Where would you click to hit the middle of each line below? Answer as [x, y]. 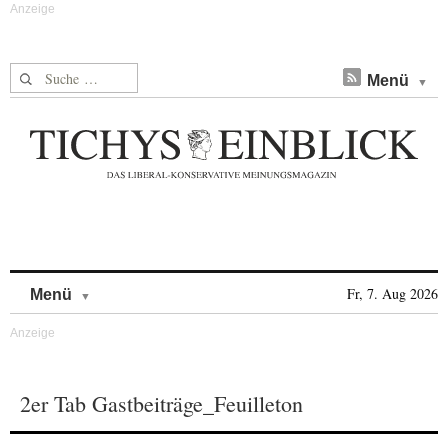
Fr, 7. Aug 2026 [392, 293]
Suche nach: [48, 74]
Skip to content [143, 284]
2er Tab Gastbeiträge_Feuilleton [161, 403]
